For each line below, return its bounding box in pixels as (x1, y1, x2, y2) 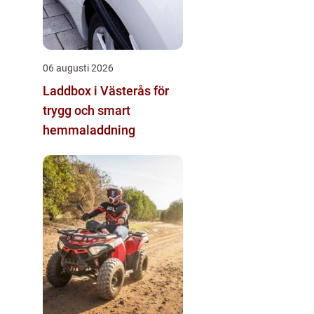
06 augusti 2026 (43, 62, 114, 74)
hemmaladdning (43, 123, 135, 138)
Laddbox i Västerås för (43, 83, 169, 99)
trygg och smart (43, 103, 130, 118)
